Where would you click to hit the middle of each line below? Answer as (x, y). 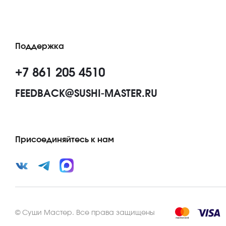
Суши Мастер (47, 213)
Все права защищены (116, 213)
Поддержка (40, 46)
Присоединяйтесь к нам (65, 140)
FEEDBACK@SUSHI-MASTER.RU (86, 94)
